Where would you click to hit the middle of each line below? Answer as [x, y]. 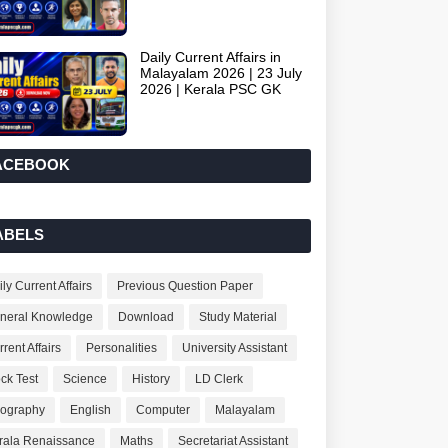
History [151, 379]
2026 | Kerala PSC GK [211, 89]
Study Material [238, 317]
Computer [163, 410]
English [91, 410]
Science [85, 379]
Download [146, 317]
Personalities [122, 348]
